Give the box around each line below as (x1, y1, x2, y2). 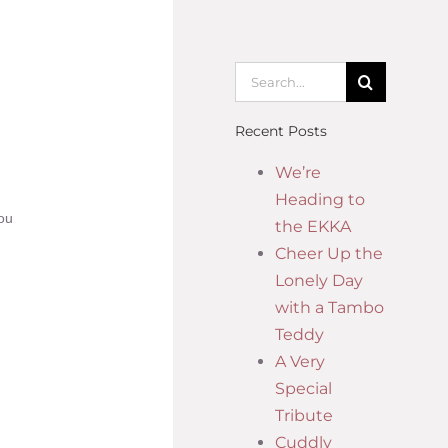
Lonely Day (275, 271, 363, 291)
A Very (275, 352, 325, 372)
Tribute (275, 406, 333, 426)
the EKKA (275, 217, 351, 237)
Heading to (275, 190, 365, 210)
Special (275, 379, 332, 399)
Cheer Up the (275, 244, 383, 264)
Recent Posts (235, 121, 327, 140)
